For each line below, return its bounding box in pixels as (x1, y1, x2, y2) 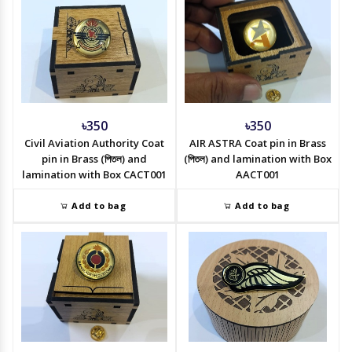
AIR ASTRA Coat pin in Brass (189, 136, 326, 151)
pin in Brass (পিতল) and (42, 152, 147, 167)
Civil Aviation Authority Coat (24, 136, 164, 151)
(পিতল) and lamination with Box (184, 152, 332, 167)
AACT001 (236, 167, 280, 182)
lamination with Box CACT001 (22, 167, 167, 182)
